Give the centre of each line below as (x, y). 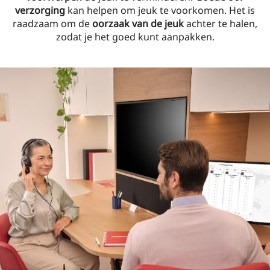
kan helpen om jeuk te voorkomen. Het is (160, 10)
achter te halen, (221, 24)
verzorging (40, 10)
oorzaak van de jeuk (138, 24)
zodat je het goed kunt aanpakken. (135, 37)
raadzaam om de (52, 24)
